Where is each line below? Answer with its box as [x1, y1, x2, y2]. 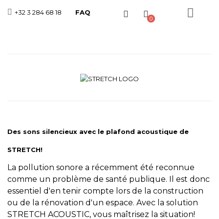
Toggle [193, 9, 216, 17]
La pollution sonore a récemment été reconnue [7, 163, 195, 172]
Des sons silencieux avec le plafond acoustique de [7, 128, 189, 135]
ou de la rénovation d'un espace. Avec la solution [7, 198, 198, 207]
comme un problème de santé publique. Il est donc [7, 175, 210, 184]
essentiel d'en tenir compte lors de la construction [7, 186, 203, 196]
